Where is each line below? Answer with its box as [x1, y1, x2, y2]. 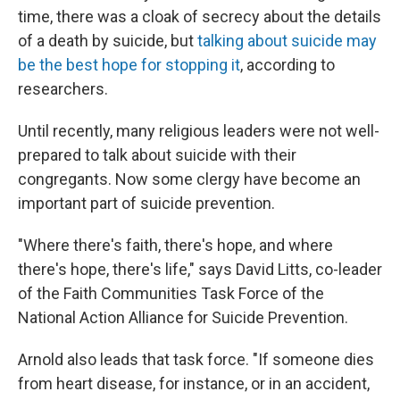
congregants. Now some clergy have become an [18, 170, 361, 189]
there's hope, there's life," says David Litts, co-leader [18, 260, 382, 279]
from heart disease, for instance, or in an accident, [18, 374, 370, 394]
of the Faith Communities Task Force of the [18, 284, 324, 304]
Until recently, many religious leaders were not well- [18, 121, 379, 141]
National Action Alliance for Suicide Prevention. [18, 308, 348, 328]
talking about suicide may [197, 31, 377, 51]
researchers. [18, 79, 108, 99]
